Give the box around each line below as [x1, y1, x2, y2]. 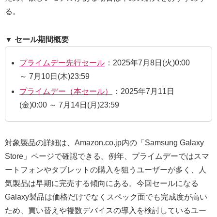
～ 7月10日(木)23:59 [19, 72, 90, 81]
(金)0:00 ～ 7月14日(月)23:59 [19, 101, 120, 109]
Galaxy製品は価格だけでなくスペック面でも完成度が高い [5, 193, 207, 201]
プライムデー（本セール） [19, 87, 113, 96]
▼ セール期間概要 [5, 35, 69, 44]
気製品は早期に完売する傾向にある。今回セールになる [5, 179, 199, 188]
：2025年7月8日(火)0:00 [105, 59, 190, 67]
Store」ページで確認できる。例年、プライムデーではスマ [5, 152, 209, 161]
